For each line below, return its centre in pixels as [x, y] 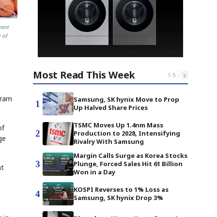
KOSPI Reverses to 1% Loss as [121, 189]
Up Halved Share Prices [111, 108]
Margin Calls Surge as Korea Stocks [131, 155]
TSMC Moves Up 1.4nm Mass [118, 125]
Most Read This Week [84, 75]
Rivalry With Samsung [109, 141]
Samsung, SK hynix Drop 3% [118, 198]
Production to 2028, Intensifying [127, 133]
